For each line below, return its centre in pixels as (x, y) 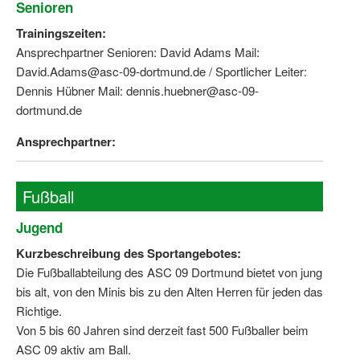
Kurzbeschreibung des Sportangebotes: (129, 254)
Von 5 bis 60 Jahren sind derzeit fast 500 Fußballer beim (162, 330)
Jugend (39, 228)
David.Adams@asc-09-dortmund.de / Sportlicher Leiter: (162, 72)
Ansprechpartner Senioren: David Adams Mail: (138, 52)
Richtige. (39, 311)
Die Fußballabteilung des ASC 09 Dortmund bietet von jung (169, 272)
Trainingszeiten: (61, 33)
